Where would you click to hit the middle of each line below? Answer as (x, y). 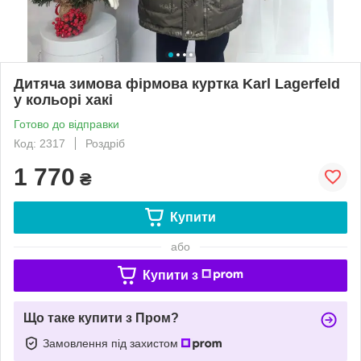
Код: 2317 (39, 143)
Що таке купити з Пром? (101, 317)
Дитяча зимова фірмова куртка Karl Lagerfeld (177, 83)
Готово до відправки (66, 124)
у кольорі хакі (63, 100)
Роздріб (105, 143)
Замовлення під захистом (112, 343)
